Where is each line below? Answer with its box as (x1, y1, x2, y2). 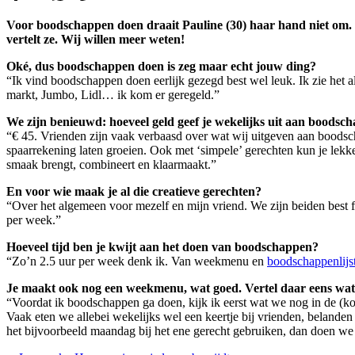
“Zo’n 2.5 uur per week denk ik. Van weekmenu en (6, 254, 267, 268)
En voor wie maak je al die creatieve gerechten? (6, 184, 261, 198)
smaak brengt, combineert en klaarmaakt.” (6, 157, 216, 171)
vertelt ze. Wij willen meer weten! (6, 32, 185, 46)
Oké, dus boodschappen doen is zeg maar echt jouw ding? (6, 59, 316, 73)
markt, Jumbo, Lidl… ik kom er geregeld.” (6, 87, 219, 101)
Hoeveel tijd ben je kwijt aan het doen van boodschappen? (6, 239, 319, 254)
